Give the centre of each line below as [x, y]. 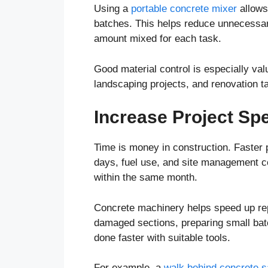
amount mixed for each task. [158, 39]
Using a [112, 9]
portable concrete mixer [184, 9]
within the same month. [146, 178]
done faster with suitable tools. [162, 237]
